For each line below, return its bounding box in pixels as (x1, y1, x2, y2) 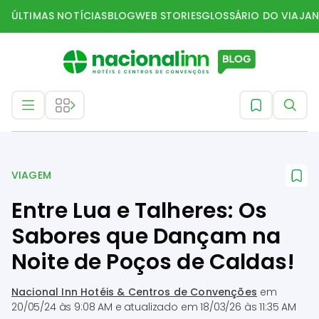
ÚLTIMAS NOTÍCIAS (11, 9, 108, 23)
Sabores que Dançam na (11, 221, 281, 251)
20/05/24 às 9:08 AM (11, 300, 113, 314)
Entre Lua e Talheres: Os (11, 196, 267, 226)
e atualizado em (112, 300, 201, 314)
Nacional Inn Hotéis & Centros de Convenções (11, 285, 257, 299)
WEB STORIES (135, 9, 202, 23)
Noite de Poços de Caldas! (11, 247, 296, 277)
